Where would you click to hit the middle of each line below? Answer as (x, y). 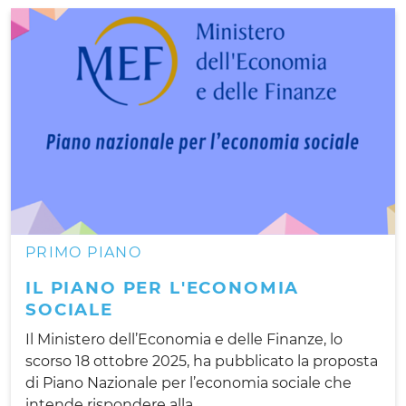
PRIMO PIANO (83, 252)
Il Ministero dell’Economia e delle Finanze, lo (184, 339)
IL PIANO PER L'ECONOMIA (163, 287)
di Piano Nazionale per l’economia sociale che (188, 382)
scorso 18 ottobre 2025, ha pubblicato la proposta (202, 361)
